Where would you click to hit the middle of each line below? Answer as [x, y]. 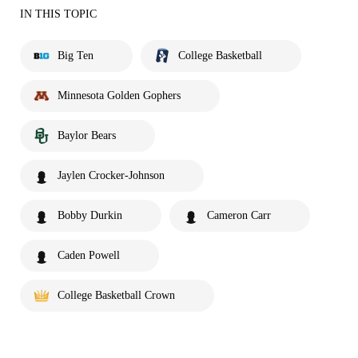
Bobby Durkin [90, 216]
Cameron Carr [239, 216]
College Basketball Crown [116, 296]
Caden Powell [89, 256]
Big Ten [76, 56]
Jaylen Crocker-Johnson [111, 176]
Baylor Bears [87, 136]
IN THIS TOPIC [58, 14]
